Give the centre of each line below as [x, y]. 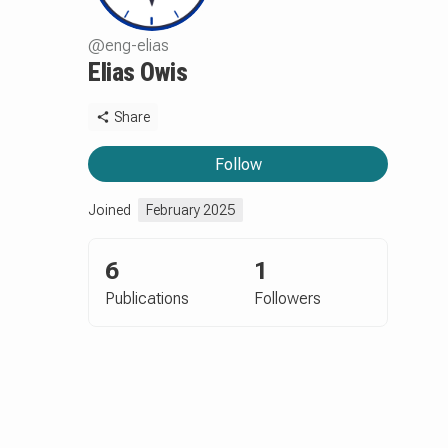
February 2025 [190, 210]
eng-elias [137, 45]
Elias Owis [137, 72]
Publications [147, 298]
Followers [287, 298]
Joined [109, 210]
